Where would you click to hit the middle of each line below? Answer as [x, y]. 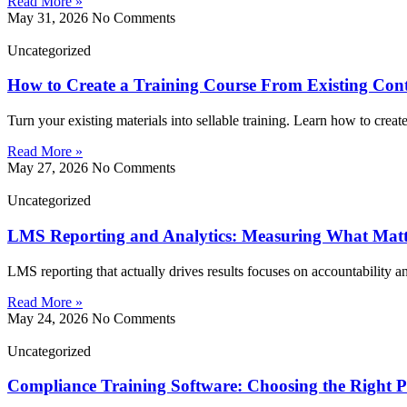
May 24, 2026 [50, 318]
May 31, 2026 [50, 17]
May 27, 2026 [50, 168]
